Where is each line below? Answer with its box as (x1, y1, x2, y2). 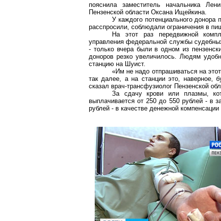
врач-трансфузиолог (111, 82, 172, 90)
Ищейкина (175, 8, 205, 16)
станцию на (89, 60, 125, 68)
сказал (89, 82, 111, 90)
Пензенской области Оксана (89, 8, 175, 16)
